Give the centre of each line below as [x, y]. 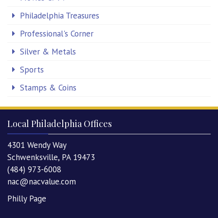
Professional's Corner [57, 34]
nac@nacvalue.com [42, 182]
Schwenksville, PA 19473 [51, 157]
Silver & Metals [48, 52]
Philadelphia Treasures [60, 16]
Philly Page [27, 199]
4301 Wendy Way [37, 145]
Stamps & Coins [48, 88]
